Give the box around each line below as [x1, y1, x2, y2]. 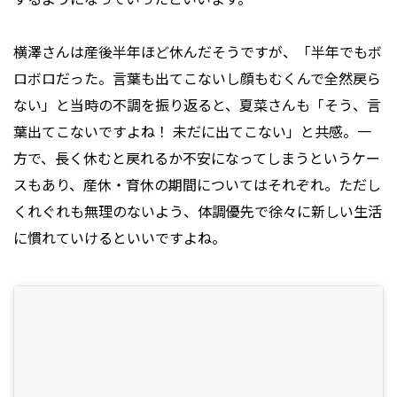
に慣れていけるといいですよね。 [13, 227, 226, 249]
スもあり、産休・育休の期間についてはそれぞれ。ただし [13, 174, 381, 196]
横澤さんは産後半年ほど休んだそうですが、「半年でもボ [13, 41, 382, 63]
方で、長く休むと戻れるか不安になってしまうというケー [13, 147, 380, 169]
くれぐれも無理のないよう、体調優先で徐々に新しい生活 [13, 200, 382, 222]
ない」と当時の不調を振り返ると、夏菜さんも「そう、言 [13, 94, 381, 116]
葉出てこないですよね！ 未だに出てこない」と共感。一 [13, 121, 371, 143]
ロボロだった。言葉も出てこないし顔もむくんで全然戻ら [13, 67, 381, 90]
